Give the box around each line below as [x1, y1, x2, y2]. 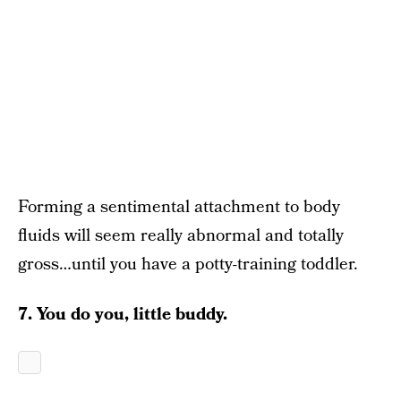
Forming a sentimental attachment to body [18, 195, 340, 219]
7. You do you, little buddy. [18, 303, 227, 327]
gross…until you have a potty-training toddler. [18, 252, 358, 277]
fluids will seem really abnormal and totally [18, 224, 344, 248]
